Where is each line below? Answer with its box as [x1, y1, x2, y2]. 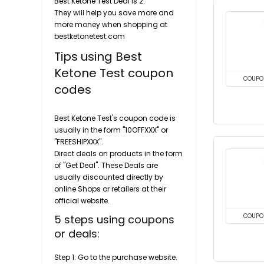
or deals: [54, 226, 100, 241]
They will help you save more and [54, 7, 174, 18]
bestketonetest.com [54, 31, 125, 41]
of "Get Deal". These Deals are [54, 160, 158, 170]
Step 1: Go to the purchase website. [54, 252, 177, 262]
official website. [54, 195, 110, 206]
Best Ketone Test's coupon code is [54, 113, 176, 123]
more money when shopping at [54, 19, 167, 29]
